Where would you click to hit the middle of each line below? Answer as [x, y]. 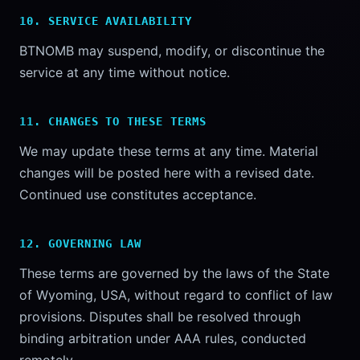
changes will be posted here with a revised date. [167, 173]
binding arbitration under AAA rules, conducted [163, 338]
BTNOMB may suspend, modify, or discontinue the [172, 51]
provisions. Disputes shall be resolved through [160, 317]
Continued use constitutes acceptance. [138, 194]
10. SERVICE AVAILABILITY [106, 21]
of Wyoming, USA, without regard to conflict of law [176, 295]
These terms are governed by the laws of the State [174, 273]
